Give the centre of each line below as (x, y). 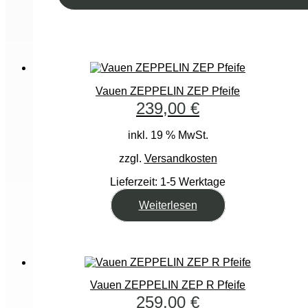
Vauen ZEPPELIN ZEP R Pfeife (168, 285)
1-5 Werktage (193, 181)
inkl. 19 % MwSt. (168, 135)
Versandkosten (180, 158)
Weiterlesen (168, 205)
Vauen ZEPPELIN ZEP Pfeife (168, 91)
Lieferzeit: (135, 181)
